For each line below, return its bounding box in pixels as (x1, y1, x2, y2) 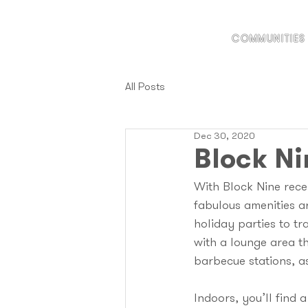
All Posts (125, 82, 165, 93)
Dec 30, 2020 (194, 131, 255, 142)
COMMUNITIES (232, 34, 306, 45)
